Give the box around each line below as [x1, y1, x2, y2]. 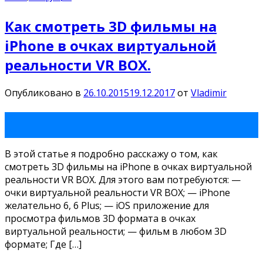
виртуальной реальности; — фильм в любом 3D [5, 224, 227, 238]
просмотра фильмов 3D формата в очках [5, 211, 195, 225]
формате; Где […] [5, 237, 82, 251]
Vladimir [191, 86, 227, 99]
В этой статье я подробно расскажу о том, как [5, 147, 218, 160]
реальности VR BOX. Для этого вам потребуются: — [5, 173, 241, 186]
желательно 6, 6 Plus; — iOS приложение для [5, 198, 209, 212]
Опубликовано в [5, 86, 83, 99]
